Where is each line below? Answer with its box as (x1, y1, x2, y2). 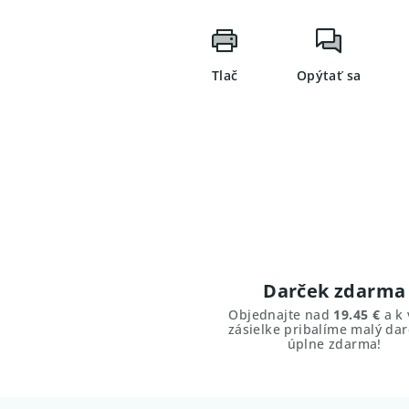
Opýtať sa (296, 66, 362, 84)
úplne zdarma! (287, 335, 382, 353)
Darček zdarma (263, 278, 406, 304)
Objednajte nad (228, 306, 334, 324)
